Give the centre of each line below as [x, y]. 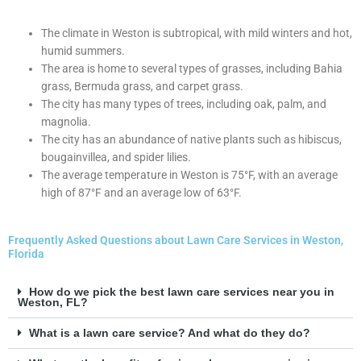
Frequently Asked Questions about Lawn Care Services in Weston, [176, 241]
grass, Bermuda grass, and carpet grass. [143, 86]
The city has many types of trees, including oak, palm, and [184, 104]
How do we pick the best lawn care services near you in [181, 293]
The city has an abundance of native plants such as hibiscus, [192, 139]
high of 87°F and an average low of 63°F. [142, 192]
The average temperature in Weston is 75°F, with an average [190, 174]
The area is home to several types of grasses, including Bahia [192, 68]
